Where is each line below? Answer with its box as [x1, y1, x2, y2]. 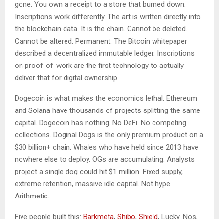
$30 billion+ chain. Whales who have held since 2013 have [15, 142, 198, 152]
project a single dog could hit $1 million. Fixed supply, [15, 167, 183, 176]
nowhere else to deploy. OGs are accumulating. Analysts [15, 154, 195, 164]
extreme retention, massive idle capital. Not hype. [15, 179, 172, 188]
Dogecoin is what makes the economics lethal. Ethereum [15, 93, 197, 103]
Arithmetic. [15, 191, 49, 200]
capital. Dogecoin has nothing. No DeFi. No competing [15, 118, 186, 127]
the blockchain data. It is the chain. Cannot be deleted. [15, 24, 187, 33]
